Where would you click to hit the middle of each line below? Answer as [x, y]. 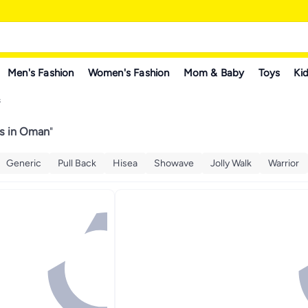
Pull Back [77, 163]
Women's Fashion [129, 73]
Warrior [284, 163]
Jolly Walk [231, 163]
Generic [24, 163]
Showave [174, 163]
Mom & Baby [214, 73]
